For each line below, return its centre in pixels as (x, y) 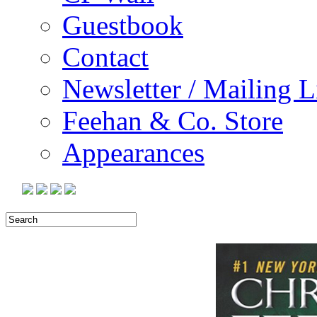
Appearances (133, 152)
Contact (105, 57)
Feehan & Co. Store (173, 120)
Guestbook (123, 25)
